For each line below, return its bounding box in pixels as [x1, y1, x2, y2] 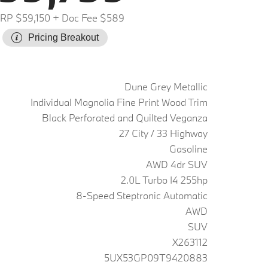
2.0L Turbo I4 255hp [121, 173, 208, 186]
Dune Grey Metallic [124, 80, 208, 93]
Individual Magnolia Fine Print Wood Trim [31, 96, 208, 108]
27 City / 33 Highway [119, 127, 208, 139]
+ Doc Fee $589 [50, 11, 124, 24]
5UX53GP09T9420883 [104, 251, 208, 264]
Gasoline [169, 142, 208, 155]
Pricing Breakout [28, 32, 99, 42]
